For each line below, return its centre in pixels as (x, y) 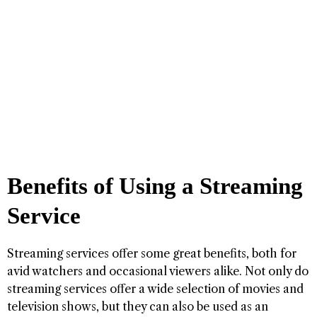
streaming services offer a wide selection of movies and (155, 289)
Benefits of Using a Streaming (155, 186)
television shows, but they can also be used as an (138, 307)
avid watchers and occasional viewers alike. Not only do (158, 271)
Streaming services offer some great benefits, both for (152, 254)
